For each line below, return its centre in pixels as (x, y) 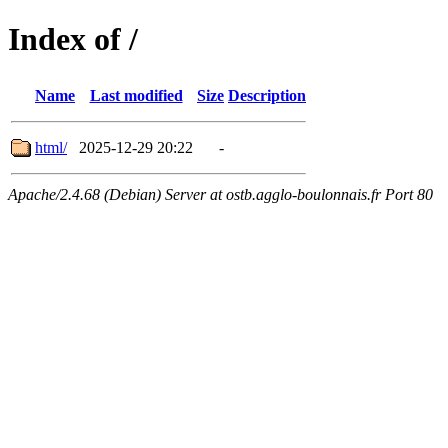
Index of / (73, 39)
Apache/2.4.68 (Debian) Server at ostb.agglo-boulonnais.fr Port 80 (220, 194)
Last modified (136, 95)
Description (267, 95)
